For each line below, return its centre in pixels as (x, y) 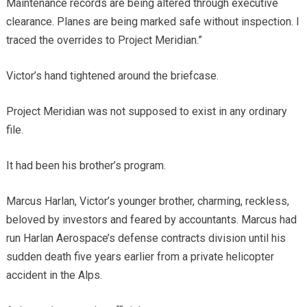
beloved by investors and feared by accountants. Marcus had (151, 220)
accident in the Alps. (54, 275)
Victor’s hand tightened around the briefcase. (112, 76)
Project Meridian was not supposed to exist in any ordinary (146, 112)
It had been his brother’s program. (86, 166)
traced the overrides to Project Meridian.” (104, 40)
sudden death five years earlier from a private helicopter (140, 257)
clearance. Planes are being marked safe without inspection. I (152, 22)
